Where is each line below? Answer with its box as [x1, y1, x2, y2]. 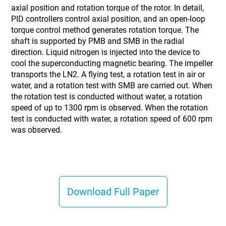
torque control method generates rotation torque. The [11, 25, 199, 35]
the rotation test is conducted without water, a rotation [11, 92, 203, 101]
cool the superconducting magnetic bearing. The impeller [11, 59, 213, 68]
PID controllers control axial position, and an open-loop [11, 14, 206, 24]
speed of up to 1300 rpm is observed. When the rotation [11, 103, 208, 112]
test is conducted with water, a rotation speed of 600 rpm [11, 114, 213, 124]
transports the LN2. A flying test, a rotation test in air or [11, 70, 205, 79]
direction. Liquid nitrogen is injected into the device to [11, 47, 200, 57]
